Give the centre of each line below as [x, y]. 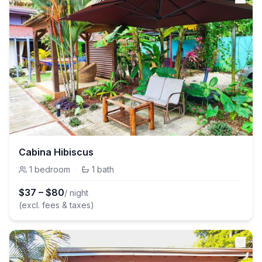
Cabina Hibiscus [56, 152]
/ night [76, 193]
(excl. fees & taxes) [56, 205]
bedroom [52, 169]
